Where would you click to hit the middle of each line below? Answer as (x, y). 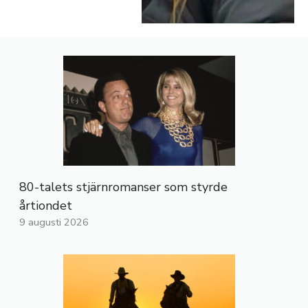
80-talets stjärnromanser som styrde (123, 187)
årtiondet (46, 206)
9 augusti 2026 (54, 222)
